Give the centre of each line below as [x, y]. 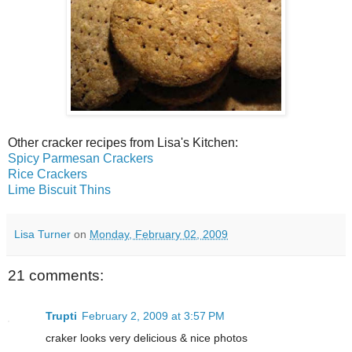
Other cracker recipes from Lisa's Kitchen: [123, 142]
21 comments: [56, 275]
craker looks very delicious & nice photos [147, 338]
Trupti [61, 316]
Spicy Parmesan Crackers [81, 158]
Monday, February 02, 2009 [159, 234]
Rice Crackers [48, 174]
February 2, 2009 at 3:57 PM [153, 316]
